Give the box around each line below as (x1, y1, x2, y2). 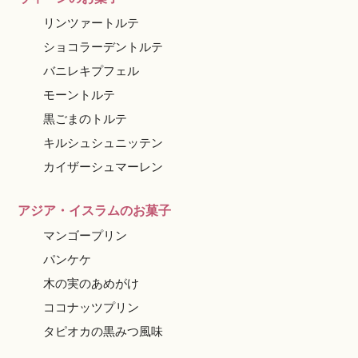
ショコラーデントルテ (43, 40, 164, 54)
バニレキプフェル (43, 64, 140, 78)
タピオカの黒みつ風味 (43, 324, 164, 338)
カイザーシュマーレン (43, 160, 164, 173)
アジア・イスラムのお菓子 (18, 204, 172, 217)
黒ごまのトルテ (43, 112, 128, 125)
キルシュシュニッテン (43, 136, 164, 149)
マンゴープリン (43, 229, 128, 242)
